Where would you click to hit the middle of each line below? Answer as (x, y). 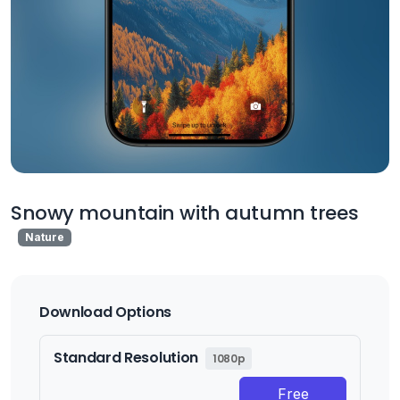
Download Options (105, 312)
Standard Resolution (126, 358)
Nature (44, 237)
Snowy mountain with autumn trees (185, 213)
